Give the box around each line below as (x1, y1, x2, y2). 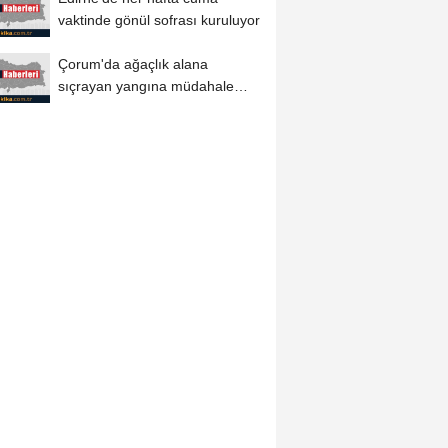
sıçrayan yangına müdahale (57, 78, 234, 95)
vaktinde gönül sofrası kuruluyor (57, 12, 260, 29)
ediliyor (57, 100, 103, 117)
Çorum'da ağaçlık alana (57, 56, 208, 73)
